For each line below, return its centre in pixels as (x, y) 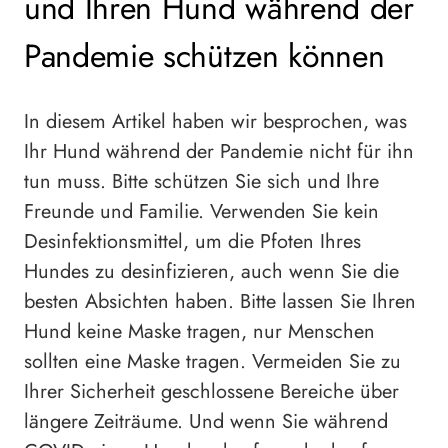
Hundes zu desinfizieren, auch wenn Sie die (211, 271)
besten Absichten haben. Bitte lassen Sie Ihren (220, 301)
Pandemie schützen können (204, 56)
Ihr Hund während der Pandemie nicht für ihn (219, 151)
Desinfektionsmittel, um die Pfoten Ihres (192, 241)
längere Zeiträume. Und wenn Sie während (206, 421)
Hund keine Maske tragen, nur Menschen (199, 331)
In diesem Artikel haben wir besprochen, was (215, 121)
